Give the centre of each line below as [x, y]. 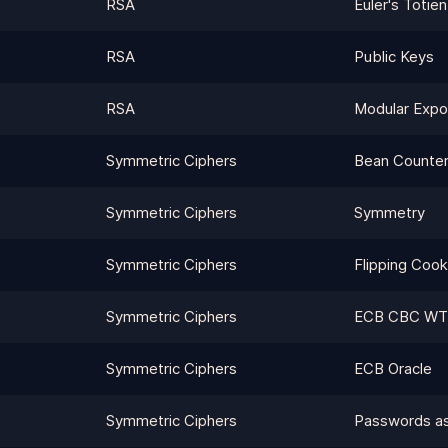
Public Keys [394, 56]
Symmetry [389, 212]
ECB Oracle [393, 368]
